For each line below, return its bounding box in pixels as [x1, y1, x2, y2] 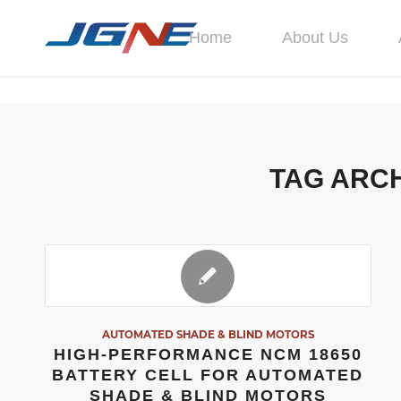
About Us [282, 29, 348, 47]
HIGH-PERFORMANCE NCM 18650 [53, 346, 363, 363]
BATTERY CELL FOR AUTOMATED [52, 366, 364, 384]
